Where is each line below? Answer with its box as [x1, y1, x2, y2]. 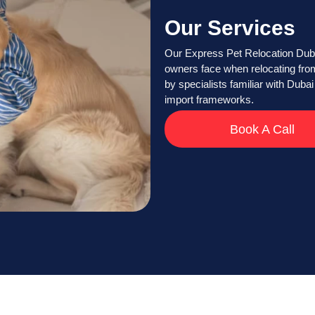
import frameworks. [165, 94, 254, 106]
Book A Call [229, 122, 295, 137]
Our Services [165, 16, 295, 40]
